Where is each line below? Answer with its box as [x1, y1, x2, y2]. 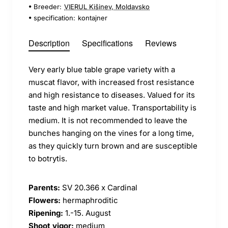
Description [28, 37, 70, 49]
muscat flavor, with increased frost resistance [28, 77, 194, 87]
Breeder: [34, 2, 62, 11]
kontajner [78, 13, 107, 22]
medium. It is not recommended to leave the [28, 115, 187, 125]
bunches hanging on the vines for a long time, [28, 128, 194, 138]
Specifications [82, 37, 133, 49]
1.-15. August [63, 208, 111, 218]
